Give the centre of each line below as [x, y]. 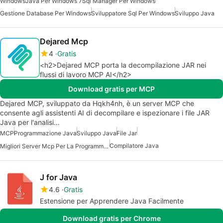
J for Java [58, 177]
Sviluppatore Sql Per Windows [133, 13]
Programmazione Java [45, 133]
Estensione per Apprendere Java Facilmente [112, 201]
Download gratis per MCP [111, 89]
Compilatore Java [134, 146]
